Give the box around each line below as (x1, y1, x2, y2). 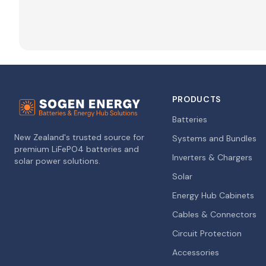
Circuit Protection (172, 228, 242, 239)
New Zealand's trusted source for (14, 132, 144, 142)
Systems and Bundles (172, 133, 256, 144)
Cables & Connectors (172, 209, 256, 220)
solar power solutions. (14, 156, 100, 166)
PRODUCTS (172, 94, 221, 104)
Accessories (172, 247, 219, 258)
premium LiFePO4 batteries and (14, 144, 139, 154)
